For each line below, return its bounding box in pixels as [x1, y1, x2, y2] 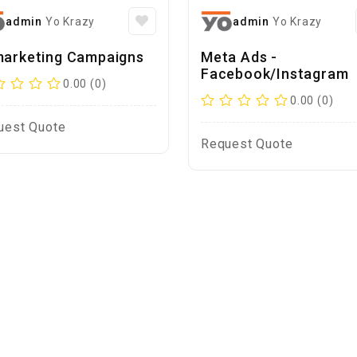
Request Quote [200, 136, 293, 151]
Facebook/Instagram [200, 65, 349, 82]
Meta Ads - [200, 49, 277, 65]
